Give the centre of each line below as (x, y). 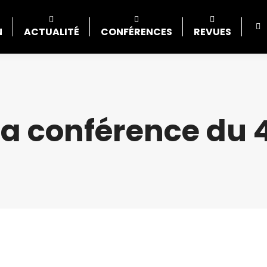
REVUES (212, 32)
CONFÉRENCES (136, 32)
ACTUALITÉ (51, 32)
